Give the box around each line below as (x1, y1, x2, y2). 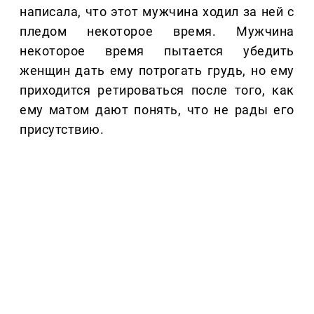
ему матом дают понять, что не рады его (20, 102, 294, 118)
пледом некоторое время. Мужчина (20, 24, 294, 39)
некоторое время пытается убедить (20, 43, 294, 59)
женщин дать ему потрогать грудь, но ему (20, 63, 294, 78)
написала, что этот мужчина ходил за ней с (20, 4, 294, 20)
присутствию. (20, 122, 104, 137)
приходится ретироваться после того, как (20, 83, 294, 98)
